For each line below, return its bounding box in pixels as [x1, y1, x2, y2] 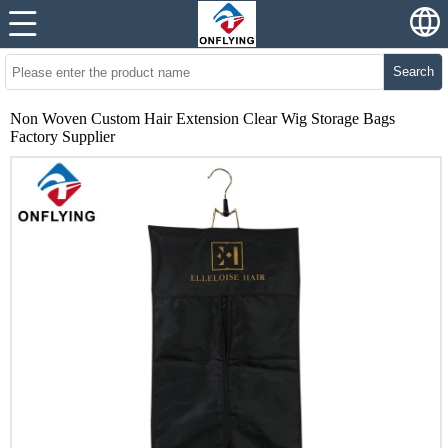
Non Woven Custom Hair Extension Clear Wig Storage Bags [10, 110, 395, 127]
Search [392, 64, 434, 79]
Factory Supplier [10, 128, 115, 145]
